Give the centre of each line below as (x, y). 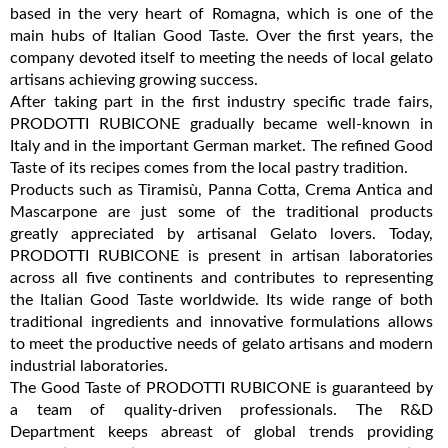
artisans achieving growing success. (134, 79)
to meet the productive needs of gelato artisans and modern (221, 343)
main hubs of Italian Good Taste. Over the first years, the (221, 35)
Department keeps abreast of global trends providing (221, 431)
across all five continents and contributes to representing (221, 277)
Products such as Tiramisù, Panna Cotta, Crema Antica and (221, 189)
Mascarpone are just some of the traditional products (221, 211)
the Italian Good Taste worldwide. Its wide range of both (221, 299)
